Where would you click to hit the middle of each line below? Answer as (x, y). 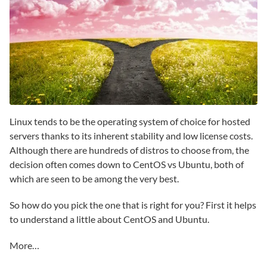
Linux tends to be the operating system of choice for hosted (130, 121)
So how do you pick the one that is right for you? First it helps (133, 205)
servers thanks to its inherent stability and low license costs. (131, 136)
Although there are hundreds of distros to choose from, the (129, 150)
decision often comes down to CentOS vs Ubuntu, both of (127, 164)
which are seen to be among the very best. (94, 178)
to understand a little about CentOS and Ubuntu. (109, 219)
